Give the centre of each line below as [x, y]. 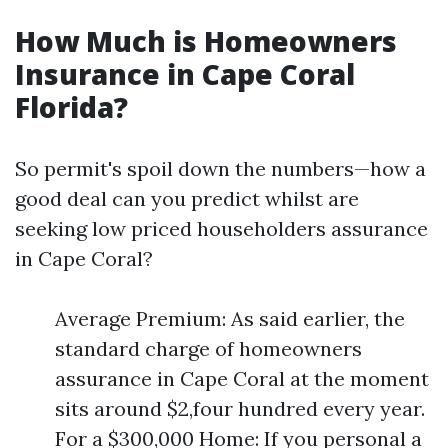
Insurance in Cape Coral [185, 74]
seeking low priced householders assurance [221, 228]
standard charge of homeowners [208, 348]
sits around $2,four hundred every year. [240, 408]
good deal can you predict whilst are [187, 198]
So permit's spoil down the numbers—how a [220, 168]
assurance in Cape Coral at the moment [242, 378]
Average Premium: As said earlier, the [230, 318]
